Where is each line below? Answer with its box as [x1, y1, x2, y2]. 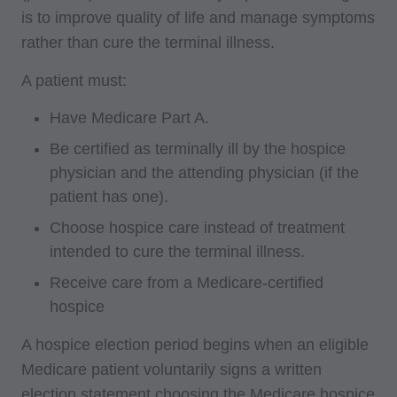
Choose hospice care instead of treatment [50, 218, 345, 237]
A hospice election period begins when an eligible [21, 335, 369, 354]
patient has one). [50, 187, 168, 206]
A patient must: [21, 71, 127, 90]
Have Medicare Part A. [50, 108, 209, 127]
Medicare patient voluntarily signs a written [21, 360, 322, 378]
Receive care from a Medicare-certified [50, 273, 323, 292]
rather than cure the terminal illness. [21, 33, 275, 51]
